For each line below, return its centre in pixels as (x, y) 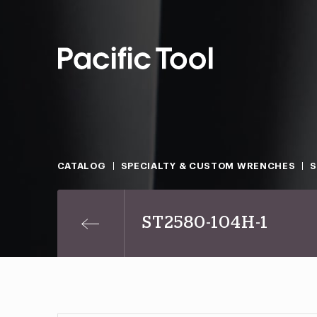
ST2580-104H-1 (205, 223)
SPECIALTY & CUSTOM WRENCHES (208, 166)
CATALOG (81, 166)
